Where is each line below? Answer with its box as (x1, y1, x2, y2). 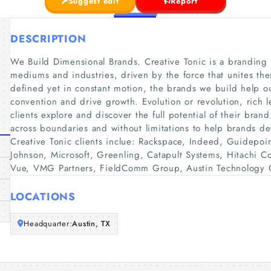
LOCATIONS (10, 189, 76, 204)
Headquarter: (24, 218, 73, 229)
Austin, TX (72, 218, 111, 229)
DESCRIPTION (10, 31, 87, 46)
